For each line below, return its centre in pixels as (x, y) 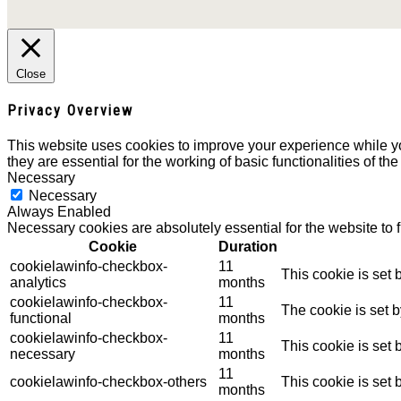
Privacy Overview (70, 111)
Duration (248, 247)
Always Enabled (59, 212)
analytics (38, 283)
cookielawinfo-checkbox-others (108, 382)
